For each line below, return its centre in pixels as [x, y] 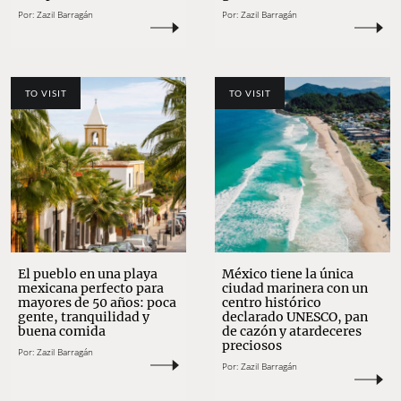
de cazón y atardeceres [292, 332]
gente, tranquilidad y [84, 317]
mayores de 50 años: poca [97, 303]
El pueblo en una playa [88, 274]
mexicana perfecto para [91, 289]
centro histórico [272, 303]
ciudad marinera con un [295, 289]
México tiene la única [288, 274]
